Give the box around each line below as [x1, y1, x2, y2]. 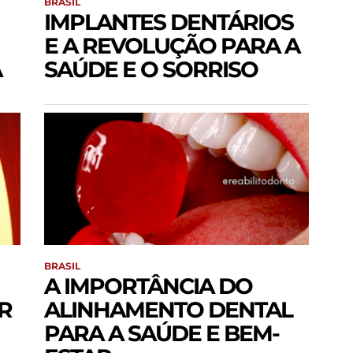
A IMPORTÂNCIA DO [44, 273, 252, 300]
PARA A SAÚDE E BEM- [44, 320, 279, 347]
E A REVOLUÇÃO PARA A [44, 32, 299, 60]
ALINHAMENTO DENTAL [44, 296, 292, 324]
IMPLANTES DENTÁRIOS [44, 9, 293, 36]
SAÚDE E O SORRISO [44, 56, 258, 84]
